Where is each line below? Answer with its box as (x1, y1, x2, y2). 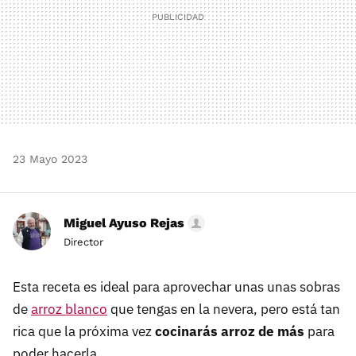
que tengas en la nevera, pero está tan (107, 300, 340, 319)
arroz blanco (31, 300, 107, 319)
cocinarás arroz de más (155, 323, 304, 341)
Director (64, 236, 103, 249)
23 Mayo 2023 (13, 153, 87, 166)
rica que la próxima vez (13, 323, 155, 341)
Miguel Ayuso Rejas (64, 215, 184, 231)
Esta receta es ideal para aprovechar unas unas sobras (13, 278, 340, 296)
